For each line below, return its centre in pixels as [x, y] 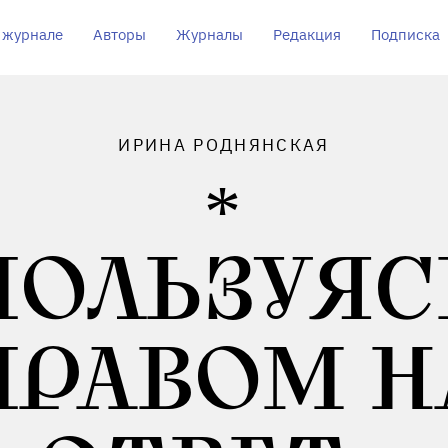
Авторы [119, 34]
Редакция [306, 34]
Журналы [209, 34]
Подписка [405, 34]
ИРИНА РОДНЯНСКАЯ [224, 145]
